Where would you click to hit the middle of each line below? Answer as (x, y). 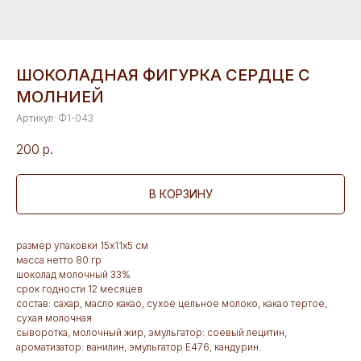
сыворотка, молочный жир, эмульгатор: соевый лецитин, (151, 333)
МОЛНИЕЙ (60, 97)
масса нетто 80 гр (59, 260)
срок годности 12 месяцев (79, 289)
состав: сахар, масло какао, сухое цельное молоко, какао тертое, (172, 304)
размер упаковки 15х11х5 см (82, 246)
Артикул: (37, 118)
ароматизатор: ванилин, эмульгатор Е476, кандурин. (139, 347)
